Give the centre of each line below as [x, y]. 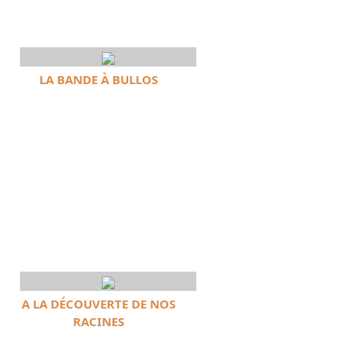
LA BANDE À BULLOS [99, 79]
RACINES [99, 321]
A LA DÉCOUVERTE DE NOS [99, 304]
